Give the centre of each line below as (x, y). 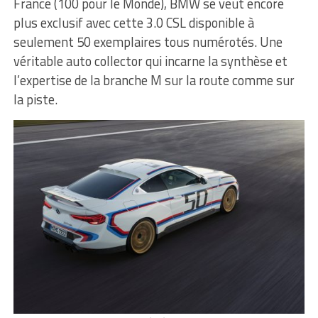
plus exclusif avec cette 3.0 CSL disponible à (133, 22)
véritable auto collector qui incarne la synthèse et (150, 61)
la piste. (35, 99)
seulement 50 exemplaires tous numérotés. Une (148, 42)
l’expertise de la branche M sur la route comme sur (154, 80)
